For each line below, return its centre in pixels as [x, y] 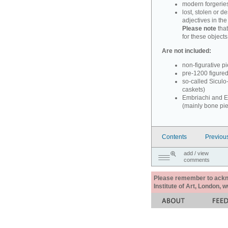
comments [197, 160]
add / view [196, 153]
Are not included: [187, 51]
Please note [199, 28]
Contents [174, 137]
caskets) [194, 90]
